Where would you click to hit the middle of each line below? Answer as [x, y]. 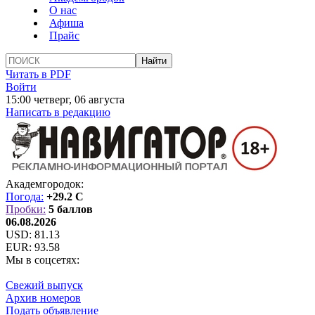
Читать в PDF [38, 74]
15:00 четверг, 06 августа [65, 99]
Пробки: [26, 209]
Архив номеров [43, 298]
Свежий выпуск [44, 285]
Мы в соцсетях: [43, 260]
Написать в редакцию [58, 112]
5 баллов [71, 209]
